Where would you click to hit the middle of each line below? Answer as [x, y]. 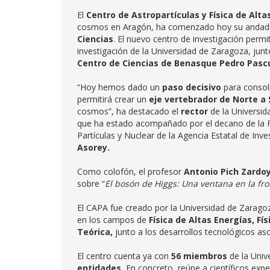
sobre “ [91, 184]
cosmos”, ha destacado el [129, 111]
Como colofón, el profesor [130, 171]
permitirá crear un [113, 99]
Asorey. [93, 147]
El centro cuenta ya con [124, 256]
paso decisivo [192, 87]
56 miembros [199, 256]
